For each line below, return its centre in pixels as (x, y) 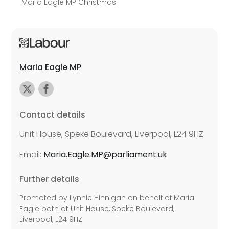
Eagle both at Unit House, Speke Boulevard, (97, 209)
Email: (32, 155)
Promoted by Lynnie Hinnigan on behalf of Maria (107, 198)
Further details (50, 179)
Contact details (53, 115)
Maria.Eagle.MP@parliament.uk (106, 155)
